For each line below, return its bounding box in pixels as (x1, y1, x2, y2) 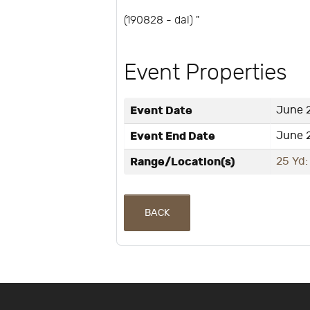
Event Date (130, 104, 193, 118)
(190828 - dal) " (124, 14, 200, 27)
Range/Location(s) (130, 155, 236, 169)
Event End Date (130, 129, 216, 143)
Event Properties (124, 60, 288, 86)
